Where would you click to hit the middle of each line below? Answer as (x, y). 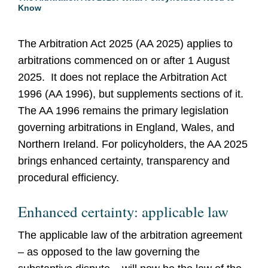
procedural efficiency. (68, 178)
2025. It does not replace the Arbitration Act (122, 77)
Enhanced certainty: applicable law (123, 211)
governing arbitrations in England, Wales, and (126, 127)
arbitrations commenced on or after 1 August (124, 60)
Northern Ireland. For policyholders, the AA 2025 (133, 144)
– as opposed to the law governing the (109, 252)
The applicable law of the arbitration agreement (130, 235)
